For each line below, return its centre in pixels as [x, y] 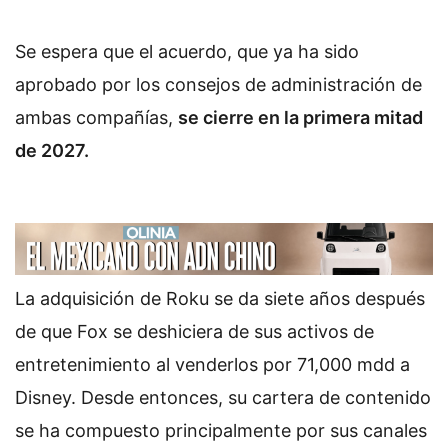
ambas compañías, [96, 118]
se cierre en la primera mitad [300, 118]
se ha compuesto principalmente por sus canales [221, 430]
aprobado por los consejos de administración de [218, 85]
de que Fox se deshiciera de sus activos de [194, 331]
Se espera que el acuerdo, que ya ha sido [187, 52]
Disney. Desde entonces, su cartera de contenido [223, 397]
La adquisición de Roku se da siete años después [220, 298]
